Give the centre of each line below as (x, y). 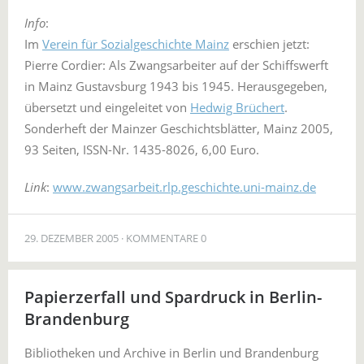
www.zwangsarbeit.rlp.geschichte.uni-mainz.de (184, 187)
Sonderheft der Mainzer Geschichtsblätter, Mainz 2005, (179, 128)
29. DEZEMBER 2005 (71, 238)
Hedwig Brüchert (237, 107)
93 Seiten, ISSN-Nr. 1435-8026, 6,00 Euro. (142, 149)
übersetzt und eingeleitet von (107, 107)
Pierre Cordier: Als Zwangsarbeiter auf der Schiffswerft (176, 65)
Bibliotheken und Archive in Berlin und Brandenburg (171, 353)
